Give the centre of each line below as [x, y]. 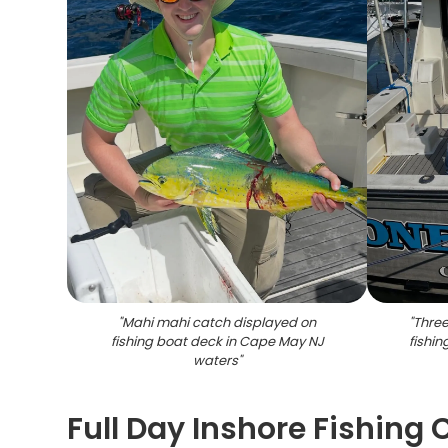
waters [215, 360]
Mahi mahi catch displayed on [219, 322]
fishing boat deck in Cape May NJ [217, 341]
